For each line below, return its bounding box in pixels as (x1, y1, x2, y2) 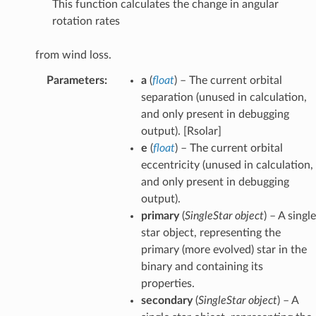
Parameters (46, 74, 104, 86)
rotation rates (51, 15, 120, 27)
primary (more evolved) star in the (140, 243, 307, 255)
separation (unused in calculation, (140, 91, 307, 103)
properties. (140, 277, 195, 289)
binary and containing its (140, 260, 263, 272)
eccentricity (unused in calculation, (140, 159, 313, 171)
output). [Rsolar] (140, 125, 221, 137)
